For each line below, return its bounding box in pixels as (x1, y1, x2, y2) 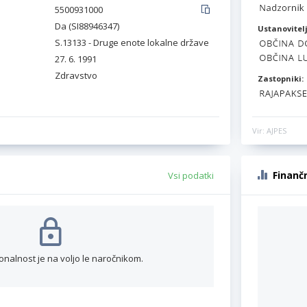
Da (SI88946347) (55, 20, 119, 32)
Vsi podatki (168, 169, 214, 182)
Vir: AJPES (252, 125, 286, 136)
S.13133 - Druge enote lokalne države (55, 36, 209, 49)
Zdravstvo (55, 69, 97, 82)
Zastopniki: (258, 73, 304, 84)
